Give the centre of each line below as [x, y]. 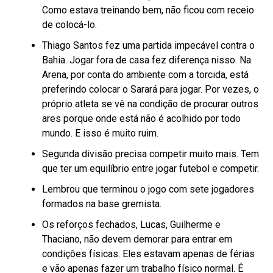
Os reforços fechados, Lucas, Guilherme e [131, 224]
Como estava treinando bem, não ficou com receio [148, 10]
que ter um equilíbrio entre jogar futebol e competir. [150, 168]
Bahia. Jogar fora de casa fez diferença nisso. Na [146, 60]
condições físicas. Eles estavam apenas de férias [148, 253]
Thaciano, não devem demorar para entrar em [137, 239]
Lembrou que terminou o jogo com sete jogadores [148, 189]
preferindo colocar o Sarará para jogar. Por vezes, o [150, 89]
